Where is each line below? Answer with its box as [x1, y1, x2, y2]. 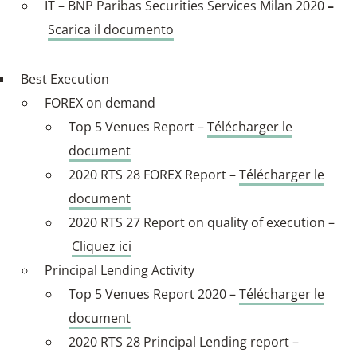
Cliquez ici [72, 237, 131, 255]
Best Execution [21, 69, 109, 88]
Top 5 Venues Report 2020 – [69, 284, 239, 303]
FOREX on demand [45, 93, 155, 112]
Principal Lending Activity [45, 261, 194, 279]
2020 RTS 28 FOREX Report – [69, 165, 239, 183]
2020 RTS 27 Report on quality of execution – [69, 213, 335, 231]
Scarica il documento [48, 20, 174, 38]
